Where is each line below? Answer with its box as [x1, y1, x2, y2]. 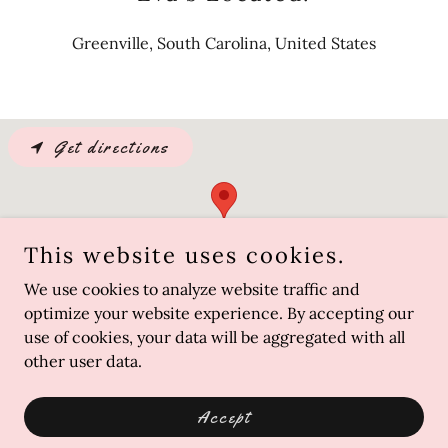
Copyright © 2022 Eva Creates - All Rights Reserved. [53, 360, 395, 378]
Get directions [54, 136, 169, 158]
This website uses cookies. [24, 241, 345, 269]
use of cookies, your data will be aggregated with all [24, 327, 405, 347]
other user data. [24, 351, 142, 371]
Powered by [154, 405, 235, 423]
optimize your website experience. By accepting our [24, 303, 414, 323]
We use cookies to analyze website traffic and [24, 279, 360, 299]
